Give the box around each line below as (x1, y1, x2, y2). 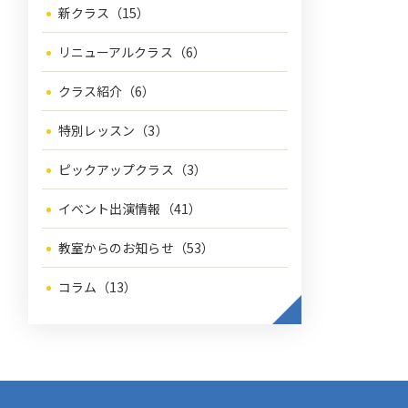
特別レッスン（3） (57, 121, 168, 139)
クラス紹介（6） (57, 82, 156, 100)
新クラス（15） (57, 4, 150, 22)
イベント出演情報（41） (57, 199, 202, 218)
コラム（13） (57, 278, 138, 296)
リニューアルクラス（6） (57, 43, 207, 61)
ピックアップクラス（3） (57, 160, 208, 178)
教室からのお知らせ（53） (57, 239, 215, 257)
